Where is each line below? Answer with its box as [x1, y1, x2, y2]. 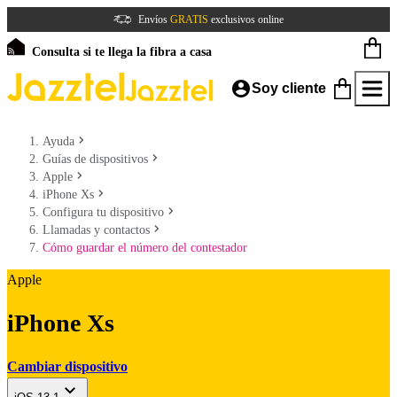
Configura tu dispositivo [43, 206, 164, 219]
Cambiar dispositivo [7, 358, 128, 374]
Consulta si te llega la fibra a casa [32, 45, 212, 58]
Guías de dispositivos [43, 152, 148, 166]
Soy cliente [252, 81, 326, 96]
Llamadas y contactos [43, 223, 150, 237]
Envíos [138, 13, 170, 26]
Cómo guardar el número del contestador [43, 241, 247, 254]
